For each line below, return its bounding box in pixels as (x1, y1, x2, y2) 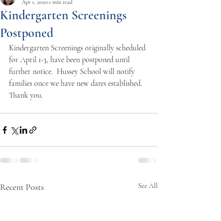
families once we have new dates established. (9, 78, 148, 88)
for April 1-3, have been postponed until (9, 55, 132, 65)
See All (138, 182, 158, 190)
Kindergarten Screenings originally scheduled (9, 43, 147, 53)
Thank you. (9, 90, 45, 100)
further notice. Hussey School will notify (9, 67, 137, 76)
